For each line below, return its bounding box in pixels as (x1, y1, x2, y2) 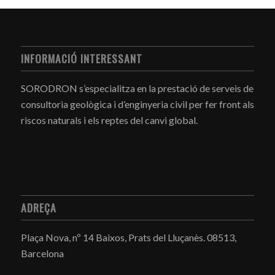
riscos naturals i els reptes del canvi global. (20, 114, 198, 126)
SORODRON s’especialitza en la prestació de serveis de (20, 82, 254, 95)
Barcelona (20, 247, 64, 259)
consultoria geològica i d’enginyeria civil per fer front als (20, 98, 254, 110)
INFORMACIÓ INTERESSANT (20, 50, 142, 67)
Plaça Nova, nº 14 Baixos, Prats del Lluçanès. (20, 231, 207, 243)
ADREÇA (20, 199, 56, 215)
